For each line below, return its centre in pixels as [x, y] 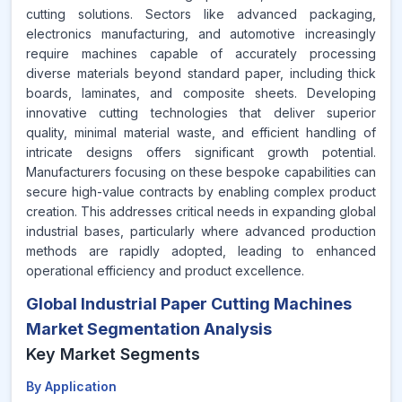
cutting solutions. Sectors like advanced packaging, [201, 14]
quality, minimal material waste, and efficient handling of [201, 132]
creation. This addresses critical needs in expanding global [201, 211]
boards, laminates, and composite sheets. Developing [201, 93]
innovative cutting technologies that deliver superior [201, 113]
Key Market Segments [113, 354]
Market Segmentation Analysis [149, 329]
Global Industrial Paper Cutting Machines [189, 304]
